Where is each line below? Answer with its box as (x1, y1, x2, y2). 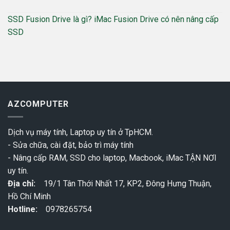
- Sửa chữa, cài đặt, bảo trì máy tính (8, 140, 133, 150)
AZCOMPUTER (8, 99, 69, 109)
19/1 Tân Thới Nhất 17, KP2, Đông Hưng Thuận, (35, 178, 212, 188)
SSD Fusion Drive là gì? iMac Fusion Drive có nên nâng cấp (8, 14, 219, 24)
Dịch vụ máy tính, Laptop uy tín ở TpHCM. (8, 127, 153, 137)
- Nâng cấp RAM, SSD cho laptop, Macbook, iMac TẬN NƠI (8, 152, 217, 163)
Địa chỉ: (8, 178, 35, 188)
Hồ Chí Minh (8, 191, 51, 201)
